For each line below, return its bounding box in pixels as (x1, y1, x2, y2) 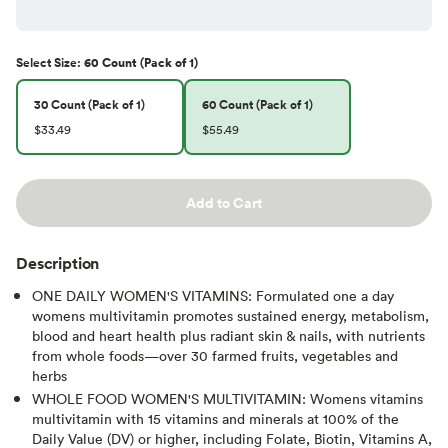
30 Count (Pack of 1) (34, 94, 145, 114)
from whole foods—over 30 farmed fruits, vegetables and (32, 345, 398, 365)
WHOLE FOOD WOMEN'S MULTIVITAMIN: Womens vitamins (32, 388, 423, 408)
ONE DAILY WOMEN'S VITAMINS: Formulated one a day (32, 285, 394, 305)
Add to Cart (186, 192, 262, 213)
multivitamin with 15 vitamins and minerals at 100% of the (32, 408, 399, 428)
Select (16, 52, 54, 72)
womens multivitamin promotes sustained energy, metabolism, (32, 305, 429, 325)
